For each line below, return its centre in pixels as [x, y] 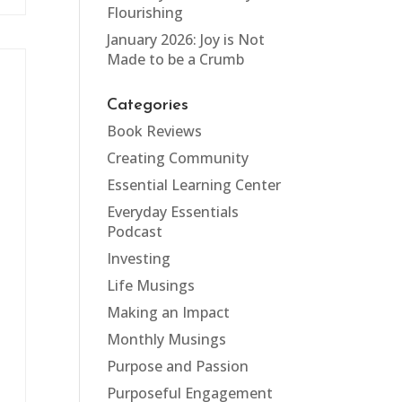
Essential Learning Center [194, 185]
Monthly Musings [167, 339]
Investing [139, 258]
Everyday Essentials [173, 212]
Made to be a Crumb [176, 59]
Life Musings [151, 285]
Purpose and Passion [178, 366]
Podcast [135, 232]
